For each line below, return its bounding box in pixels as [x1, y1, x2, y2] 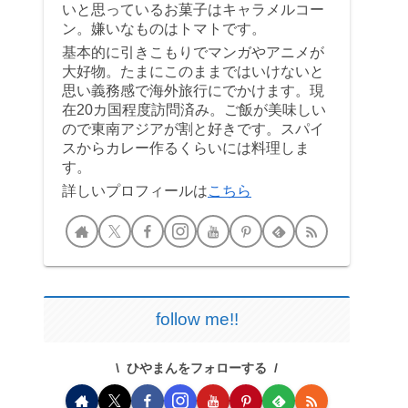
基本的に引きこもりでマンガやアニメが [62, 44, 324, 61]
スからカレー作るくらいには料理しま [62, 139, 310, 157]
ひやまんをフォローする [127, 360, 267, 375]
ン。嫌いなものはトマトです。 [62, 20, 266, 37]
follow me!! [155, 310, 239, 330]
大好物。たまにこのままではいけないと [62, 63, 324, 80]
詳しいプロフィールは [62, 181, 208, 199]
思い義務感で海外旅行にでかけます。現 [62, 82, 324, 99]
